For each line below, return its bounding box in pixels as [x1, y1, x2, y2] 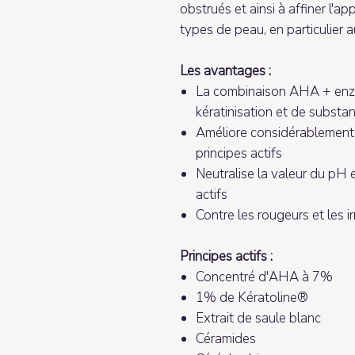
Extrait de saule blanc [196, 308, 321, 327]
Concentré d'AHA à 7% [196, 267, 333, 286]
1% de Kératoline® [196, 288, 308, 307]
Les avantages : [180, 61, 271, 80]
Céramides [196, 329, 256, 348]
